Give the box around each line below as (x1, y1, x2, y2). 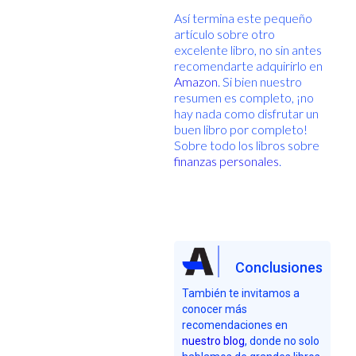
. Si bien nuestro (217, 73, 302, 89)
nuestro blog (181, 334, 245, 347)
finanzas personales (173, 153, 279, 168)
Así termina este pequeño (173, 10, 312, 25)
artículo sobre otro (173, 25, 275, 41)
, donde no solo (244, 334, 319, 347)
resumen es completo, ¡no (173, 89, 314, 105)
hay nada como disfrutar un (173, 105, 319, 121)
